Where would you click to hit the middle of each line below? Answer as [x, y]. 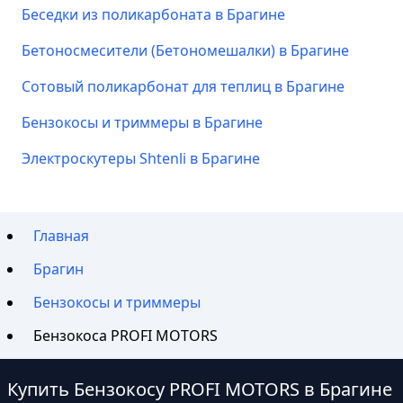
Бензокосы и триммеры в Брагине [142, 122]
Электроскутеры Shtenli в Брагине [141, 158]
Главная [62, 236]
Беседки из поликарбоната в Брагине [153, 14]
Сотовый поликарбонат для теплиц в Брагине [183, 86]
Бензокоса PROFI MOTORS [126, 335]
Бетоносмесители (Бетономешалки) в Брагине [185, 50]
